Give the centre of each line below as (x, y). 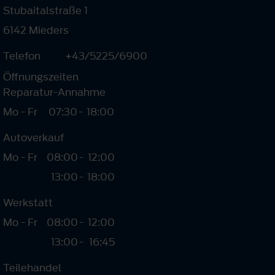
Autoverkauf (33, 137)
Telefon (22, 56)
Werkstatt (28, 202)
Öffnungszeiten (41, 76)
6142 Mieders (36, 30)
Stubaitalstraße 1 (45, 10)
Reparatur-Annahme (54, 92)
